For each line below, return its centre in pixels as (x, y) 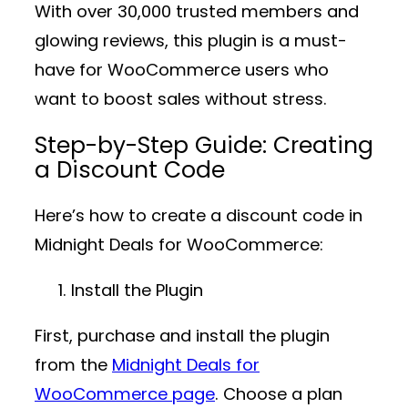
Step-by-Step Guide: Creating (204, 145)
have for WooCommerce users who (182, 70)
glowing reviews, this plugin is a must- (191, 41)
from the (73, 365)
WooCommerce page (125, 394)
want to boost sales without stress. (181, 99)
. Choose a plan (279, 394)
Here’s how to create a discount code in (199, 215)
